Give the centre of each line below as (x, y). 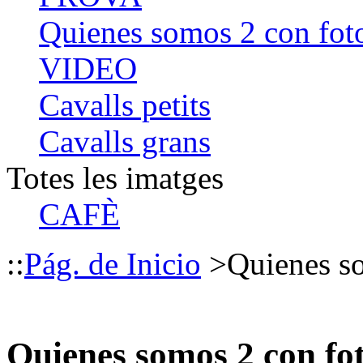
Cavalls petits (125, 105)
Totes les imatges (115, 177)
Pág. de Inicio (113, 263)
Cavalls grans (125, 141)
